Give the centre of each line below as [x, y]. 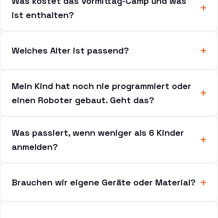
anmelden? [35, 146]
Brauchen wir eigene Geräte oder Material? [103, 182]
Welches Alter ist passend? [70, 50]
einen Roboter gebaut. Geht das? [83, 100]
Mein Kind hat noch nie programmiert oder [101, 86]
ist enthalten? [43, 15]
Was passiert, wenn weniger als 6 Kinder [98, 132]
